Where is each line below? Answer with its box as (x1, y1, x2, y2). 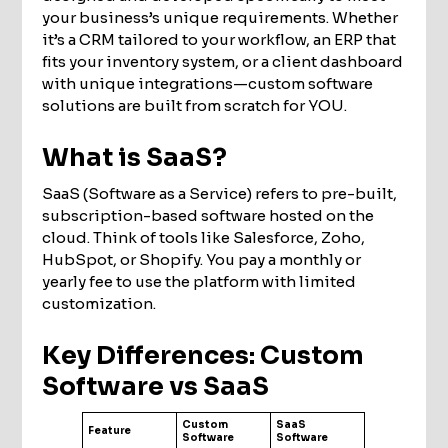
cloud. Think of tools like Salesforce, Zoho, (42, 227, 366, 247)
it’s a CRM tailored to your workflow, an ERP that (42, 29, 397, 49)
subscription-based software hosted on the (42, 205, 375, 225)
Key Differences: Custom (42, 339, 365, 371)
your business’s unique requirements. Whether (42, 7, 399, 27)
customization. (42, 293, 157, 313)
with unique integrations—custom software (42, 73, 374, 93)
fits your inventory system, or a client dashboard (42, 51, 404, 71)
